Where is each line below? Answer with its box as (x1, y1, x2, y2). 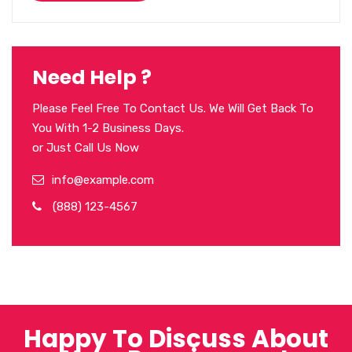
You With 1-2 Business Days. (32, 120, 184, 135)
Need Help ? (32, 63, 152, 91)
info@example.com (52, 172, 154, 187)
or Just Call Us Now (32, 140, 139, 155)
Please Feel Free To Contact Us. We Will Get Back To (32, 101, 313, 115)
